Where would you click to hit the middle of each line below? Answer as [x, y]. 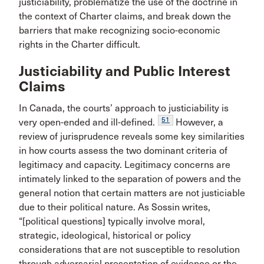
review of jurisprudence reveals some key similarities [132, 137]
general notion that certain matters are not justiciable [132, 193]
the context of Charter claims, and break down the [125, 16]
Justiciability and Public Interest [125, 72]
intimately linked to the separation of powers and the [130, 179]
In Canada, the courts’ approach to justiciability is [124, 108]
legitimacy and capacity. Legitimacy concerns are [125, 165]
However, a [198, 123]
